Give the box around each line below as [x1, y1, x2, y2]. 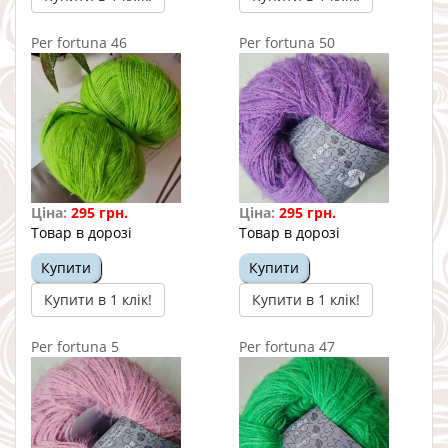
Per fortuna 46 [31, 32, 127, 52]
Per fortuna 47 [239, 336, 335, 356]
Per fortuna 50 [239, 32, 335, 52]
